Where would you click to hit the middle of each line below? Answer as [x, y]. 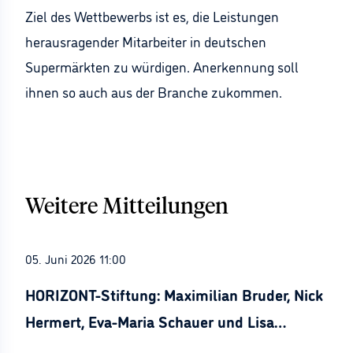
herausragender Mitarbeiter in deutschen [146, 41]
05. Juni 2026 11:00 [76, 258]
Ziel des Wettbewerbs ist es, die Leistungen [152, 16]
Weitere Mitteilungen [127, 207]
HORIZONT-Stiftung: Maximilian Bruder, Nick [174, 294]
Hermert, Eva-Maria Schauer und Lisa [150, 321]
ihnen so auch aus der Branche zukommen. [154, 91]
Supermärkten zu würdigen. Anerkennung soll [162, 66]
